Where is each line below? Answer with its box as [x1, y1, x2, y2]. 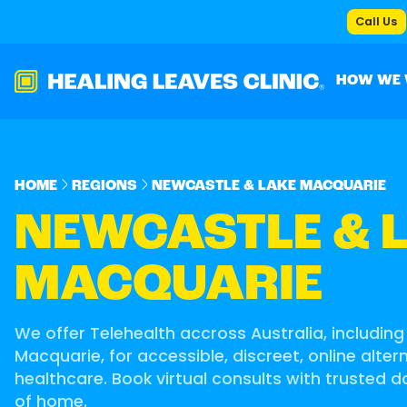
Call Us [355, 13, 398, 29]
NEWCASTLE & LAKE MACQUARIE [152, 178, 386, 194]
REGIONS [72, 178, 137, 194]
